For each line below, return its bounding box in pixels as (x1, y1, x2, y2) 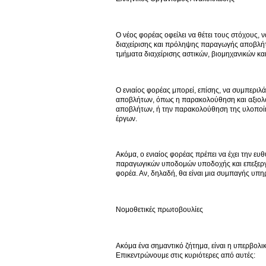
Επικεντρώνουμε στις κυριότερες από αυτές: (116, 251, 255, 259)
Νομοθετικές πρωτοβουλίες (116, 205, 203, 214)
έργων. (116, 114, 137, 123)
